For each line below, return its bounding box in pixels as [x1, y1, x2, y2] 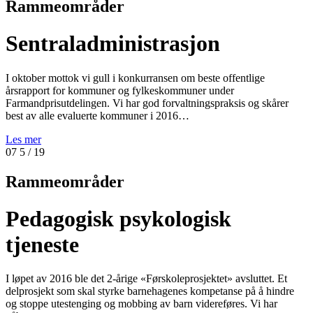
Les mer [6, 133, 41, 145]
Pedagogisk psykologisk [6, 205, 231, 231]
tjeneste [6, 231, 79, 257]
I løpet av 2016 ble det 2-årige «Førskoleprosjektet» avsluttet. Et [6, 272, 287, 285]
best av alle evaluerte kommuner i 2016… [6, 109, 189, 122]
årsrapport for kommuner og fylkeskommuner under [6, 84, 234, 96]
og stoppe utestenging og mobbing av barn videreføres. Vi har [6, 298, 277, 310]
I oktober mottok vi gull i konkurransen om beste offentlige [6, 71, 265, 84]
